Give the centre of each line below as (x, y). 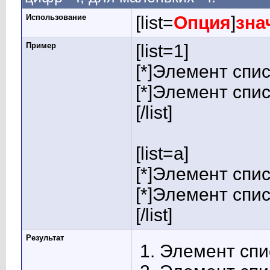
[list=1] (162, 51)
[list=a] (162, 153)
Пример (41, 46)
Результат (45, 238)
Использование (56, 17)
